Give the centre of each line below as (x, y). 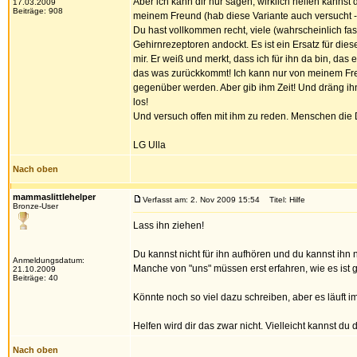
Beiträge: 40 (35, 278)
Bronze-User (35, 206)
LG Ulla (149, 145)
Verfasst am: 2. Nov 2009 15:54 (201, 200)
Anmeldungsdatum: (49, 260)
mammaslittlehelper (54, 197)
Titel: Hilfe (284, 200)
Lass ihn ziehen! (169, 226)
